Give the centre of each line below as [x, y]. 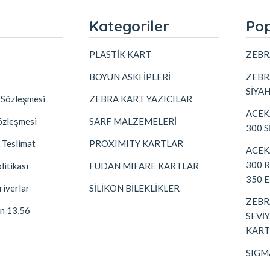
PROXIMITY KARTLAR [136, 143]
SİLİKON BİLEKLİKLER [134, 188]
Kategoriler [129, 26]
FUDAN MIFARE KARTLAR [144, 166]
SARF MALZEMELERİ [133, 121]
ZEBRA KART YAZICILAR [141, 99]
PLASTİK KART [120, 54]
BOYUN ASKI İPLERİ [130, 77]
